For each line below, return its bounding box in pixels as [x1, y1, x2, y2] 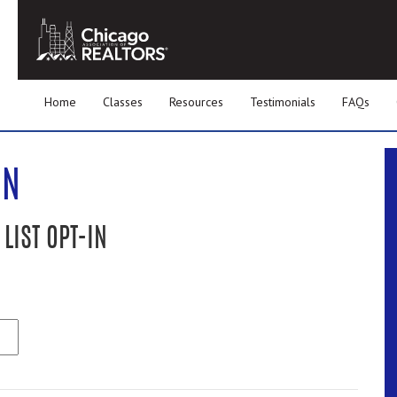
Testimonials [250, 94, 315, 110]
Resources [169, 94, 223, 110]
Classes [103, 94, 143, 110]
